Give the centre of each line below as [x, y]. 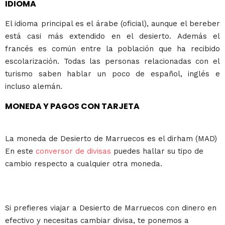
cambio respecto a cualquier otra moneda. [84, 164]
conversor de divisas [75, 151]
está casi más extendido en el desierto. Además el [113, 36]
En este [20, 151]
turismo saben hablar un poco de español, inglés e [113, 74]
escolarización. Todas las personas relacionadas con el [113, 62]
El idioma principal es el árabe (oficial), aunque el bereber [113, 24]
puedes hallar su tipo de [158, 151]
